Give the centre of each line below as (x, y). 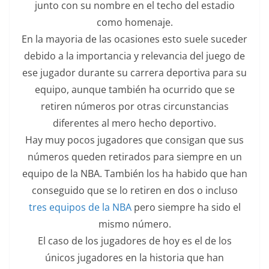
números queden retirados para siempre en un (134, 156)
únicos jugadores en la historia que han (134, 257)
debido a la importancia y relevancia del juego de (134, 56)
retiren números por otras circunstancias (134, 106)
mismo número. (134, 224)
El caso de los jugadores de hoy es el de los (134, 240)
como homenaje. (134, 22)
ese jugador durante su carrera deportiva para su (134, 72)
